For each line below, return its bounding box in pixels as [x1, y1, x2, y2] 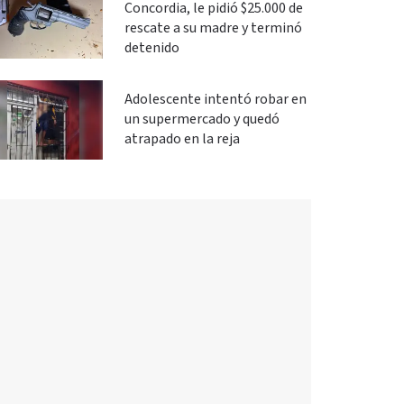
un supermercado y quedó [124, 110, 280, 129]
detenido [124, 39, 179, 58]
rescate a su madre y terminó [124, 19, 302, 38]
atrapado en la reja [124, 130, 240, 149]
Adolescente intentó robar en [124, 90, 307, 109]
